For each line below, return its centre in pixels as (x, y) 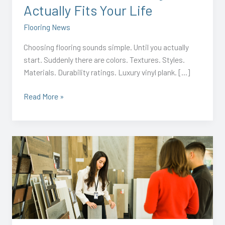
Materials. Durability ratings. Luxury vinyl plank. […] (107, 72)
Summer (37, 154)
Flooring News (47, 27)
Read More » (44, 96)
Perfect (36, 192)
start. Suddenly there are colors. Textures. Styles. (104, 59)
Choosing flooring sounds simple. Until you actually (106, 47)
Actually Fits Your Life (88, 10)
